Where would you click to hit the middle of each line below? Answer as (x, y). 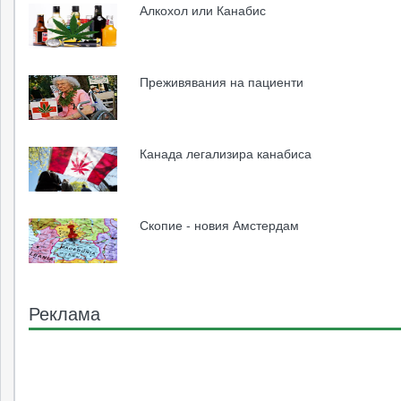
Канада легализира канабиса (226, 154)
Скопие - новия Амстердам (220, 225)
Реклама (64, 313)
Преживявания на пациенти (222, 82)
